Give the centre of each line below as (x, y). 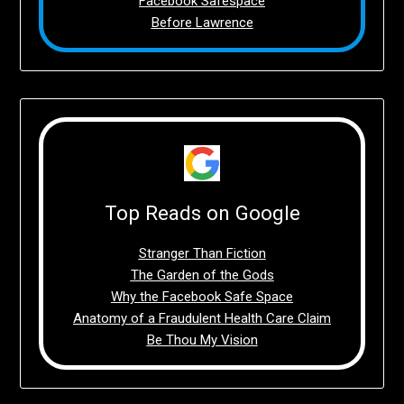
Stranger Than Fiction (202, 253)
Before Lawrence (202, 22)
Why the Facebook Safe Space (202, 296)
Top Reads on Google (202, 212)
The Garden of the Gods (202, 275)
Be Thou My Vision (202, 340)
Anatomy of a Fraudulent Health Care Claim (202, 318)
